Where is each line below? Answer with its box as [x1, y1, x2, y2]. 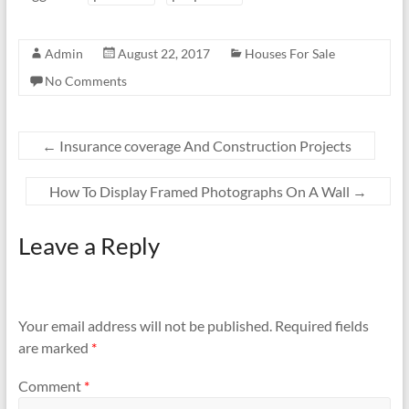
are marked [17, 339, 91, 357]
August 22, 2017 [117, 46, 210, 61]
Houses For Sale [244, 46, 335, 61]
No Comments [44, 73, 127, 89]
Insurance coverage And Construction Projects [56, 137, 351, 154]
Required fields [274, 317, 369, 335]
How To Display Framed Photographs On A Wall [49, 183, 353, 200]
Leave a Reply [17, 231, 160, 260]
